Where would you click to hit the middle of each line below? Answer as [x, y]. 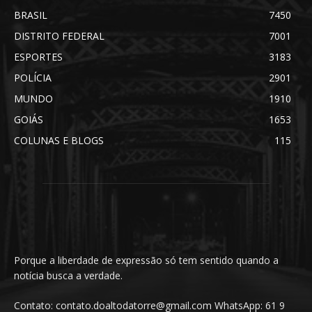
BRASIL [31, 15]
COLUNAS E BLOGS [59, 141]
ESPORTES [38, 57]
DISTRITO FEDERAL [59, 36]
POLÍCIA [33, 78]
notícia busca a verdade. [68, 276]
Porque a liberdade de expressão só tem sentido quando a [146, 260]
